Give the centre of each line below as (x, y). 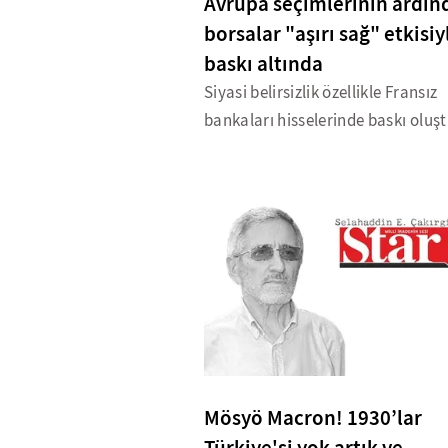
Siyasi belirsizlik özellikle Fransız (321, 93)
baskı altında (263, 64)
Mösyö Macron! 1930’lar (313, 418)
